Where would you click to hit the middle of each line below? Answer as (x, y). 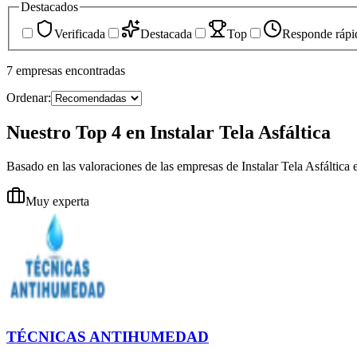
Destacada (166, 33)
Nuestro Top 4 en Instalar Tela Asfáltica (169, 132)
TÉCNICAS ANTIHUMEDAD (108, 337)
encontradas (95, 70)
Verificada (80, 33)
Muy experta (57, 201)
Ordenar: (29, 97)
